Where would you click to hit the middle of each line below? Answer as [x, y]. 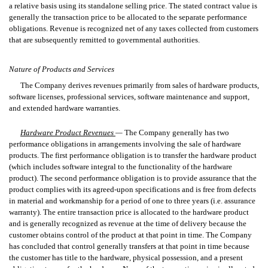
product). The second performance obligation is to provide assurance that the [133, 178]
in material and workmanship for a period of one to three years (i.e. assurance [132, 200]
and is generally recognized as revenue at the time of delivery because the [128, 223]
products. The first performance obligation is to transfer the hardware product [133, 155]
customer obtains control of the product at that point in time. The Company [130, 234]
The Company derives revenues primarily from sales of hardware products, [139, 86]
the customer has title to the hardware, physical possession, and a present [126, 257]
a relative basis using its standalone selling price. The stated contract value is [133, 6]
